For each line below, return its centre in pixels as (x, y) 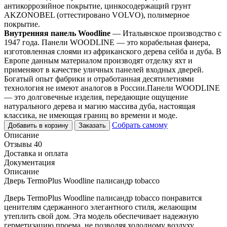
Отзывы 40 (23, 144)
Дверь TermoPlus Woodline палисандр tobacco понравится (103, 198)
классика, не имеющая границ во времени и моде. (91, 115)
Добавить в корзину (38, 125)
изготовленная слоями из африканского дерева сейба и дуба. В (113, 51)
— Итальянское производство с (166, 33)
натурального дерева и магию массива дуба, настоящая (100, 106)
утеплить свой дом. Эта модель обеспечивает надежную (101, 216)
